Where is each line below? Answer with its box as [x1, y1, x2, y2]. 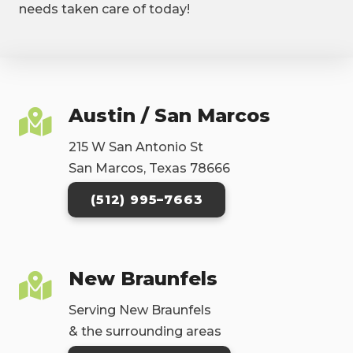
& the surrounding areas [68, 324, 221, 340]
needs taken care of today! [19, 2, 190, 17]
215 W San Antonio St [68, 139, 203, 154]
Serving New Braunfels [68, 303, 211, 318]
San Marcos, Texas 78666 [68, 160, 230, 176]
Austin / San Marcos [68, 103, 270, 127]
